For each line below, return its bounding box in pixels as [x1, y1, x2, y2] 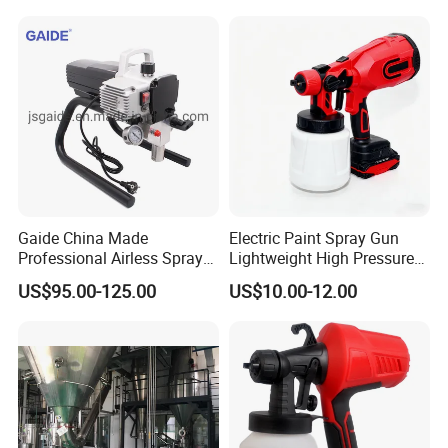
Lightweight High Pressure [228, 246, 414, 269]
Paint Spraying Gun [228, 266, 366, 289]
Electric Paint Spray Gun [228, 226, 399, 249]
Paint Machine [18, 266, 121, 289]
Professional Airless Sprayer [18, 246, 217, 269]
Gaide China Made [18, 226, 149, 249]
